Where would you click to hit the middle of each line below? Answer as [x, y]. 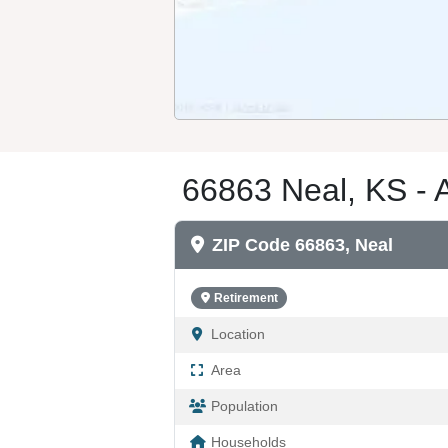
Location [238, 334]
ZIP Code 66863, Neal [302, 244]
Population [244, 406]
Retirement [245, 297]
